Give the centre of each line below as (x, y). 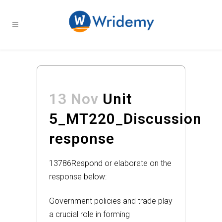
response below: (78, 177)
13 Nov (74, 99)
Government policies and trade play (111, 201)
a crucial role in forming (89, 214)
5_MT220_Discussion (125, 119)
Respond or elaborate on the (121, 163)
